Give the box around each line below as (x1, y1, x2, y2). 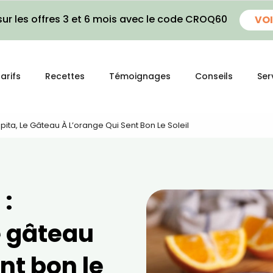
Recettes (45, 70, 85, 82)
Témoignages (109, 70, 171, 82)
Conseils (195, 70, 233, 82)
